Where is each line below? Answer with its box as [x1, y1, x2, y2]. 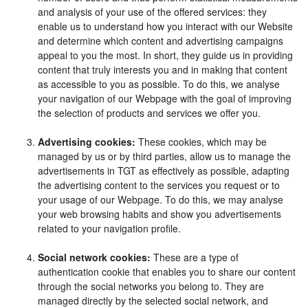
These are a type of [151, 250, 239, 264]
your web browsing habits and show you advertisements [38, 207, 281, 221]
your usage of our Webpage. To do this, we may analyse [38, 192, 283, 206]
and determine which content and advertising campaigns [38, 34, 283, 47]
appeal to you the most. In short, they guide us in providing [38, 48, 293, 62]
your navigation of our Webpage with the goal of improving [38, 91, 291, 105]
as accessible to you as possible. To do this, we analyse [38, 77, 280, 91]
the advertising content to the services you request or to [38, 178, 280, 192]
